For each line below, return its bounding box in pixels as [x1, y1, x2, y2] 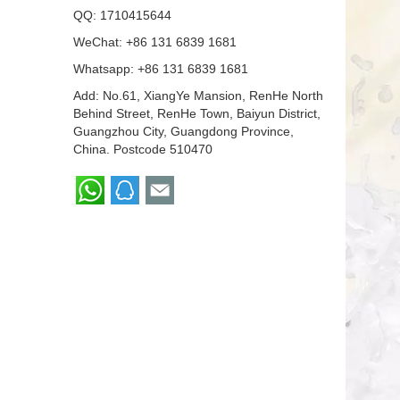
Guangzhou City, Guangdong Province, [73, 124, 294, 138]
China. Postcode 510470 [73, 142, 212, 156]
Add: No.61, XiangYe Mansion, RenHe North [73, 88, 323, 103]
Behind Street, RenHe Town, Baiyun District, [73, 106, 321, 121]
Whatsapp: [73, 62, 137, 76]
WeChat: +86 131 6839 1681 [73, 35, 237, 49]
